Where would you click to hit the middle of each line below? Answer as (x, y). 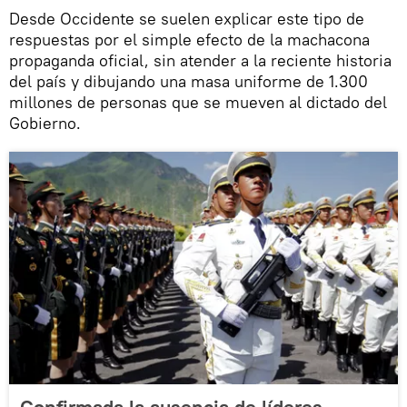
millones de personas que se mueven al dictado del (198, 102)
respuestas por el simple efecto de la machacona (189, 39)
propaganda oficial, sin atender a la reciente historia (200, 60)
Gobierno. (45, 123)
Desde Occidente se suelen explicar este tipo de (187, 18)
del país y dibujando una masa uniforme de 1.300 (189, 81)
